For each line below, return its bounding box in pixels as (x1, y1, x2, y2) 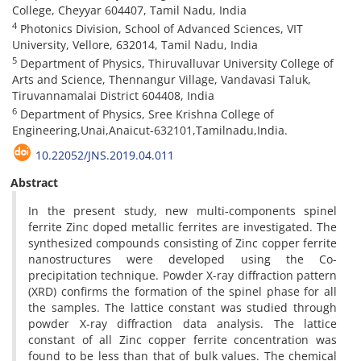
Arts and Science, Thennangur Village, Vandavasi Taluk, (12, 72, 311, 87)
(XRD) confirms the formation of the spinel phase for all (28, 284, 337, 299)
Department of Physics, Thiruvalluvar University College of (17, 56, 334, 71)
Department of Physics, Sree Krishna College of (17, 106, 274, 122)
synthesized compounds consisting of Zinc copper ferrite (28, 235, 337, 251)
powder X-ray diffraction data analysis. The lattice (28, 316, 337, 331)
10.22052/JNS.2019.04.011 (35, 147, 174, 163)
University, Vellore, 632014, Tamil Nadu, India (12, 37, 258, 52)
